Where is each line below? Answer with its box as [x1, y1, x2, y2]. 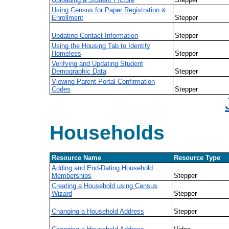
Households [50, 121, 165, 144]
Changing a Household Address [51, 207, 144, 215]
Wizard [51, 189, 72, 197]
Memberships [51, 171, 91, 179]
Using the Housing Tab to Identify [51, 41, 150, 50]
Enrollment [51, 13, 83, 21]
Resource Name [51, 153, 101, 162]
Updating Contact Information [51, 31, 138, 39]
